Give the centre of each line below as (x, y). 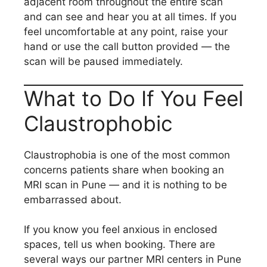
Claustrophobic (98, 123)
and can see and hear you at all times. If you (130, 17)
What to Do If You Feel (133, 98)
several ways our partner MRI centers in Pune (133, 259)
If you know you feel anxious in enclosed (121, 229)
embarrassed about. (73, 199)
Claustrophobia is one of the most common (127, 155)
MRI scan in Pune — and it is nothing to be (125, 184)
